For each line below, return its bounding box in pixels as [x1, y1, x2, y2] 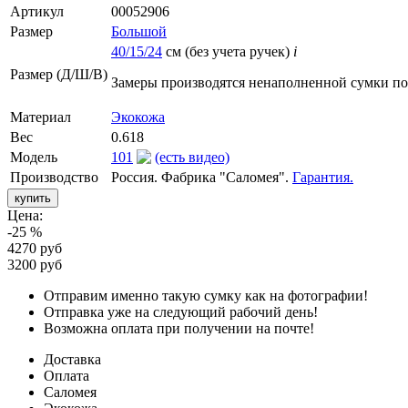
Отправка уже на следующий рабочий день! [44, 303, 318, 320]
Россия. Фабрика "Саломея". [111, 168, 292, 185]
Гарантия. [292, 168, 353, 185]
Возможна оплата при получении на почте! [44, 320, 314, 336]
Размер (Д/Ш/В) [10, 66, 107, 82]
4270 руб [7, 240, 62, 256]
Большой [111, 23, 167, 39]
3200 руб [7, 256, 62, 272]
